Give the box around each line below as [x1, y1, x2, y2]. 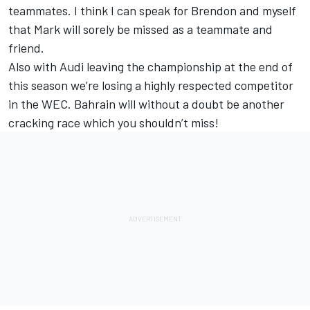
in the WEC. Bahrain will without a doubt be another [8, 96, 284, 112]
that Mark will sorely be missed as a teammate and [8, 21, 273, 37]
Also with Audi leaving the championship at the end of [8, 59, 293, 75]
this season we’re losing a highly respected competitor [8, 77, 293, 93]
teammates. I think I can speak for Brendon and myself [8, 3, 296, 19]
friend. [8, 40, 44, 56]
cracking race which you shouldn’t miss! [8, 115, 219, 131]
